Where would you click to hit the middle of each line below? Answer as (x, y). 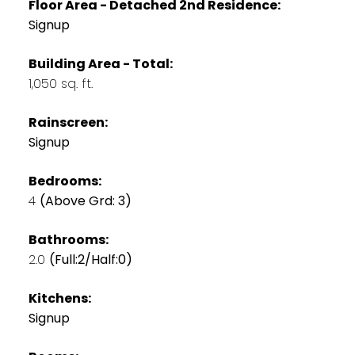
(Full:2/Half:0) (90, 259)
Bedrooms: (65, 181)
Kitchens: (59, 298)
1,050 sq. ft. (60, 83)
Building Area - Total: (100, 63)
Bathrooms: (68, 239)
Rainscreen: (68, 122)
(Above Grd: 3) (85, 200)
